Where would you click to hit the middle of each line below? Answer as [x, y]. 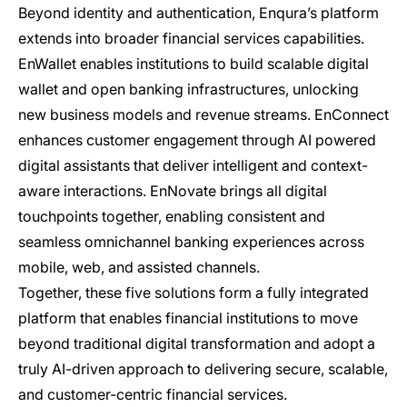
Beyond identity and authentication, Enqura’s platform [199, 12]
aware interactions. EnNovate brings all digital [173, 190]
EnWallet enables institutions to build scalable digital [194, 63]
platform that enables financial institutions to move [188, 318]
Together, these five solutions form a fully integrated [194, 292]
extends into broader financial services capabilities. [191, 38]
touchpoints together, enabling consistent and [172, 216]
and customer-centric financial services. [153, 394]
